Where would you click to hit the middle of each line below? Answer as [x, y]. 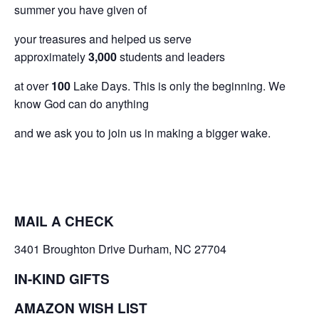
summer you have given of [80, 10]
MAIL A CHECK [64, 221]
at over [33, 86]
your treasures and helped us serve [103, 39]
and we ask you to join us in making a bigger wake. [142, 133]
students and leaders [171, 57]
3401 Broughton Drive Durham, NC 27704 [120, 249]
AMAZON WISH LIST [83, 308]
